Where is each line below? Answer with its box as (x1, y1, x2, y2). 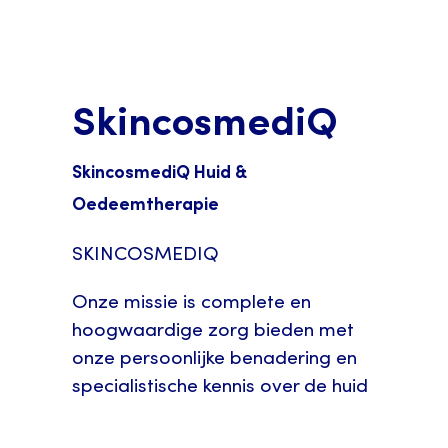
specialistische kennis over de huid (72, 377, 369, 396)
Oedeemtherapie (72, 197, 220, 214)
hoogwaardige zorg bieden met (72, 321, 355, 340)
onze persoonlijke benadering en (72, 349, 358, 368)
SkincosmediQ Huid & (72, 165, 248, 182)
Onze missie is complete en (72, 293, 312, 312)
